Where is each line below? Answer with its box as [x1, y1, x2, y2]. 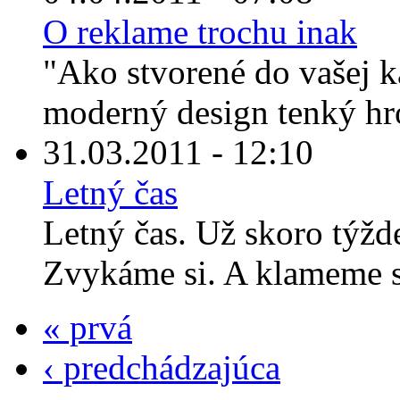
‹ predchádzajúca [43, 348, 280, 387]
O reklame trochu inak [43, 12, 357, 52]
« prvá [43, 308, 132, 347]
